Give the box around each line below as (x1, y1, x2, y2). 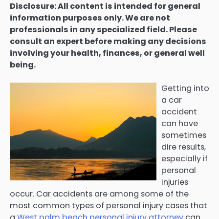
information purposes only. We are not (10, 12, 170, 24)
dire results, (161, 141, 206, 153)
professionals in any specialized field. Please (10, 24, 197, 36)
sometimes (161, 130, 206, 141)
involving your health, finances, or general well (10, 47, 205, 59)
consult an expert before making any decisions (10, 36, 206, 47)
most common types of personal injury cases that (10, 200, 207, 212)
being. (10, 59, 36, 71)
